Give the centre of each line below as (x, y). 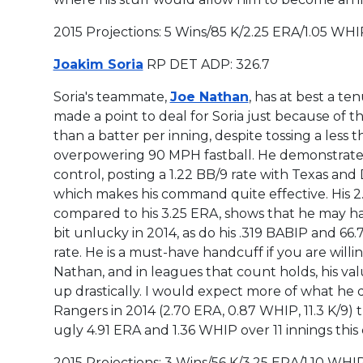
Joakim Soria (98, 64)
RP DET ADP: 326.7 (206, 64)
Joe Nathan (209, 96)
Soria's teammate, (111, 96)
